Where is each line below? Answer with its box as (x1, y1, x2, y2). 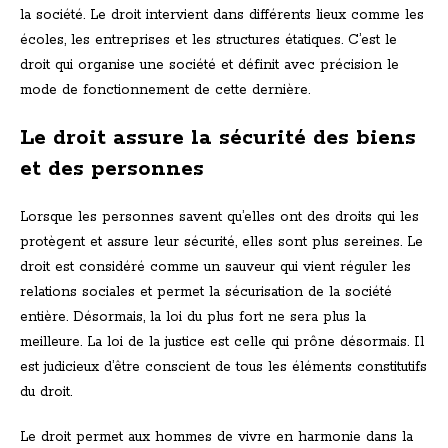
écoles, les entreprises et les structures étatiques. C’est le (20, 31, 397, 50)
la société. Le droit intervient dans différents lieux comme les (20, 6, 424, 25)
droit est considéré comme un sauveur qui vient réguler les (20, 258, 411, 277)
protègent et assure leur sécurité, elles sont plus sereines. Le (20, 233, 423, 252)
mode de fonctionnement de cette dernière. (20, 81, 310, 100)
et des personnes (20, 155, 204, 184)
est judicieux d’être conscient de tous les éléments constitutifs (20, 358, 427, 377)
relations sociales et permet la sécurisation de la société (20, 283, 392, 302)
